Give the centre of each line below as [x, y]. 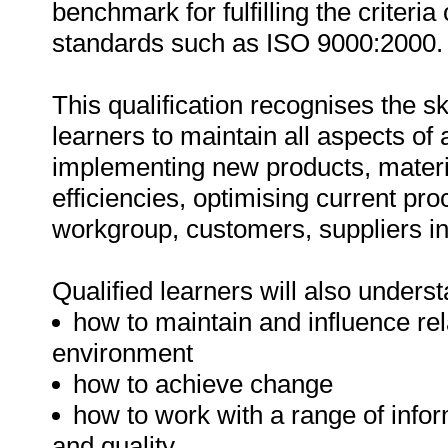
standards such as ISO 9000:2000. [247, 43]
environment [122, 353]
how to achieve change [203, 384]
